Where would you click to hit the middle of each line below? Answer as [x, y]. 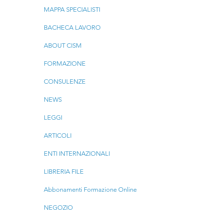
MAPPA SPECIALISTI [72, 9]
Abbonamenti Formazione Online [90, 190]
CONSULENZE [64, 82]
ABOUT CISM [63, 45]
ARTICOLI [57, 136]
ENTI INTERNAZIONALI [77, 154]
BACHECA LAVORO [72, 27]
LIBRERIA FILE [64, 172]
